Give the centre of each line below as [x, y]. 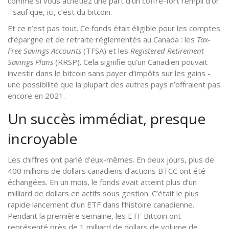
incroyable [42, 138]
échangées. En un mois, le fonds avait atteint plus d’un [102, 182]
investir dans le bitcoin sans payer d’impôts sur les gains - [109, 73]
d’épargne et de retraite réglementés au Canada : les [102, 39]
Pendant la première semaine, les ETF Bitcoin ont [94, 215]
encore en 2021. [36, 95]
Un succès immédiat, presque [107, 118]
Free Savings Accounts [44, 50]
